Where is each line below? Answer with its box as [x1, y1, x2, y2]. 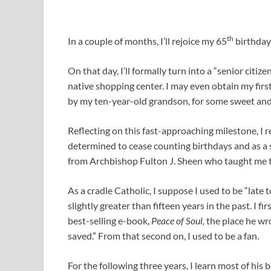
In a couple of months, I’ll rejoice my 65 [68, 35, 227, 47]
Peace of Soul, [151, 215, 206, 227]
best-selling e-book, [68, 215, 151, 227]
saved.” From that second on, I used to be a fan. [68, 230, 259, 242]
